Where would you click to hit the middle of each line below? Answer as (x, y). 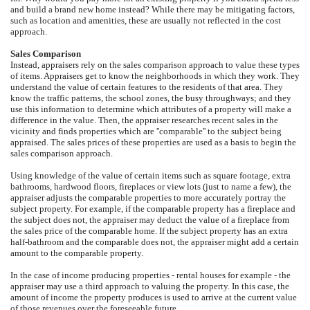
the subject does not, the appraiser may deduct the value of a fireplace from (150, 220)
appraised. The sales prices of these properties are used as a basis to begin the (153, 142)
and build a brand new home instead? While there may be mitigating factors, (153, 9)
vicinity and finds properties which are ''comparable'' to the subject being (146, 131)
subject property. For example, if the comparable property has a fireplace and (153, 209)
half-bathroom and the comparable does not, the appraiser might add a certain (155, 242)
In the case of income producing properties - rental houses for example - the (151, 275)
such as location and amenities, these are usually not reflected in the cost (146, 20)
